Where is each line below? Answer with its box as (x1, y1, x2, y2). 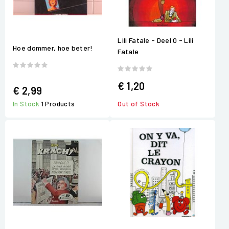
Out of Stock (118, 99, 160, 108)
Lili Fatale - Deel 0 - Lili (118, 35, 194, 44)
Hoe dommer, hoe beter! (13, 43, 93, 53)
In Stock (13, 99, 41, 108)
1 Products (41, 99, 75, 108)
